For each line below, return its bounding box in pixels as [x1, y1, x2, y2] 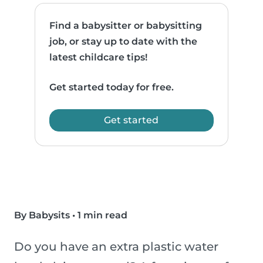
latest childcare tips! [49, 52, 148, 63]
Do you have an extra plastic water [14, 240, 218, 254]
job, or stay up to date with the [49, 36, 198, 48]
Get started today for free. [49, 82, 174, 93]
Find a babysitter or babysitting [49, 20, 203, 32]
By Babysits [14, 210, 70, 221]
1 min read [77, 210, 127, 221]
